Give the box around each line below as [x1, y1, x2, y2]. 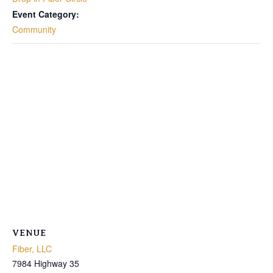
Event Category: [12, 7, 79, 20]
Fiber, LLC [12, 242, 52, 255]
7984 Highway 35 [12, 257, 79, 269]
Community [12, 23, 56, 35]
